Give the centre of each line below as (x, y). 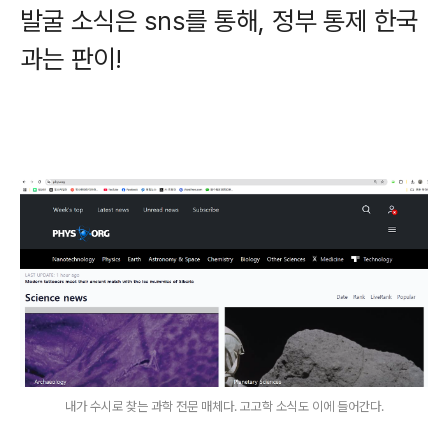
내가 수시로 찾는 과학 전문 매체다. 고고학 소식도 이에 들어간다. (224, 406)
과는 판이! (78, 58)
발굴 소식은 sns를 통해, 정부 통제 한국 (219, 20)
